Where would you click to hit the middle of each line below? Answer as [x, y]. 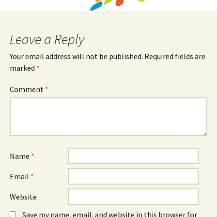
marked [23, 68]
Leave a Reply [47, 39]
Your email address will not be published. [76, 56]
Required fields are [175, 56]
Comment [27, 89]
